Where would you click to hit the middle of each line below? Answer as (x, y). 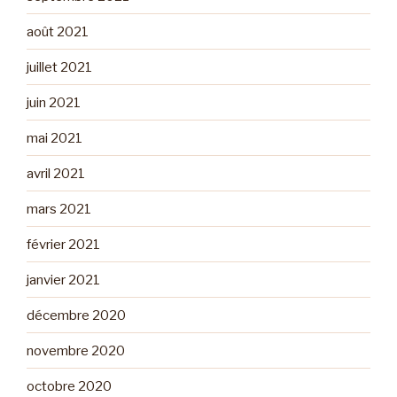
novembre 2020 (76, 350)
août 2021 (58, 31)
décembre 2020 (76, 315)
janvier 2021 (63, 280)
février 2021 (63, 244)
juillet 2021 (59, 67)
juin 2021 (54, 102)
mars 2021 (59, 209)
